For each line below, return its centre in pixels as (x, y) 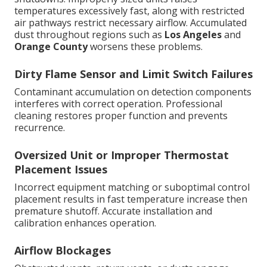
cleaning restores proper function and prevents (121, 116)
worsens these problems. (145, 47)
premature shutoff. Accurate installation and (113, 211)
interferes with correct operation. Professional (118, 104)
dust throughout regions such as (89, 35)
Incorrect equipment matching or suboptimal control (132, 187)
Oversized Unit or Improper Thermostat (122, 155)
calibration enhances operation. (85, 223)
